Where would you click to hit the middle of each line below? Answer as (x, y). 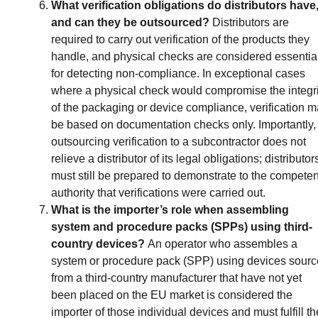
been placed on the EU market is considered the (172, 295)
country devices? (99, 243)
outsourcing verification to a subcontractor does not (179, 141)
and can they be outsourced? (132, 22)
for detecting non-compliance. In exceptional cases (178, 73)
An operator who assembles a (223, 243)
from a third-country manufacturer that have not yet (176, 278)
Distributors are (251, 22)
